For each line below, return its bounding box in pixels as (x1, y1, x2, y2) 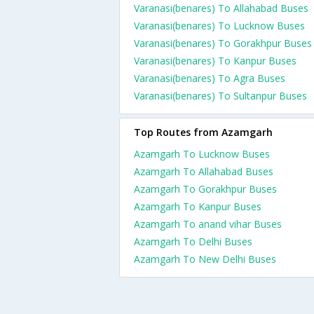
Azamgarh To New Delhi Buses (134, 252, 276, 266)
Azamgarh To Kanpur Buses (134, 200, 261, 213)
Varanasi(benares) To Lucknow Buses (134, 19, 305, 32)
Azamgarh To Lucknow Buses (134, 147, 270, 161)
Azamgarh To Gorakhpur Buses (134, 182, 277, 196)
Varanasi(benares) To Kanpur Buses (134, 54, 296, 67)
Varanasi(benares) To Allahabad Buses (134, 1, 308, 15)
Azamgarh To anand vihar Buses (134, 217, 282, 231)
